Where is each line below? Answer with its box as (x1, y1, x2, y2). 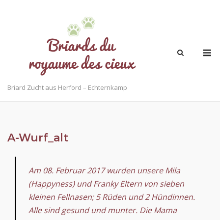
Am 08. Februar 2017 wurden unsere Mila (28, 165, 182, 176)
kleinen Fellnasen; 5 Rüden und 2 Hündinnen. (28, 191, 195, 202)
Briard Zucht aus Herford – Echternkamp (7, 82, 127, 92)
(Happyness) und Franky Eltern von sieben (28, 178, 184, 189)
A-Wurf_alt (7, 131, 68, 144)
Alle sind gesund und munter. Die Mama (28, 204, 177, 216)
